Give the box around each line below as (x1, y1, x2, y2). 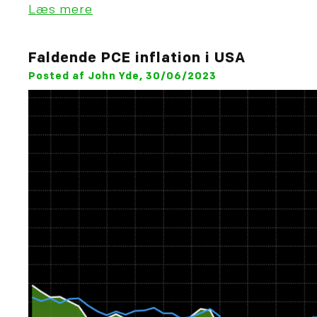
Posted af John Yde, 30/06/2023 (28, 71, 217, 82)
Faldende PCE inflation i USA (28, 51, 246, 66)
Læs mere (28, 4, 93, 16)
